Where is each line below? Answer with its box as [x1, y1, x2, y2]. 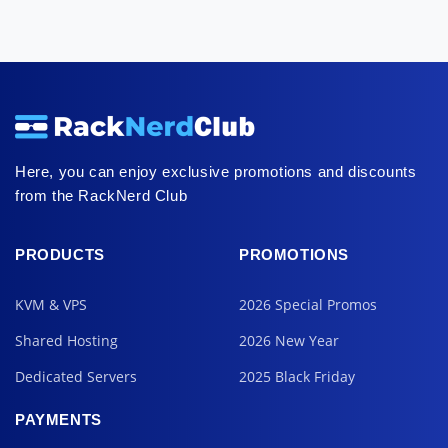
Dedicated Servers [15, 366, 137, 386]
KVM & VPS [15, 294, 87, 314]
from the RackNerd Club [15, 186, 188, 204]
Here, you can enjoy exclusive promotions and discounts [15, 162, 417, 180]
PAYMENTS [15, 410, 102, 428]
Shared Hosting [15, 330, 118, 350]
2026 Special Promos [239, 294, 377, 314]
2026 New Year [239, 330, 339, 350]
